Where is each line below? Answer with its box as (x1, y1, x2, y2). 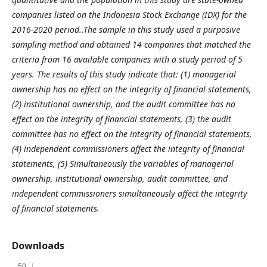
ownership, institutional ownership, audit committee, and (12, 173, 228, 184)
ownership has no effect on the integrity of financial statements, (12, 83, 252, 95)
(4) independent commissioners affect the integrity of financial (12, 143, 244, 154)
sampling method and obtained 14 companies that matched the (12, 39, 251, 50)
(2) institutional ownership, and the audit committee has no (12, 98, 235, 110)
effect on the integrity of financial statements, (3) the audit (12, 113, 231, 125)
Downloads (12, 239, 64, 252)
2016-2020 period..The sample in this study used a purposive (12, 24, 240, 35)
